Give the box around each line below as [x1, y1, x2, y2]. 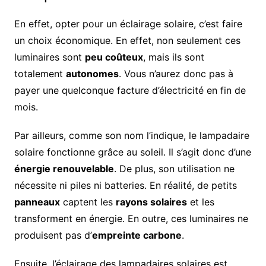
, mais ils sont [142, 51, 204, 64]
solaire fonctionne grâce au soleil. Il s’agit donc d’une [14, 146, 251, 159]
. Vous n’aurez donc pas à [118, 68, 233, 80]
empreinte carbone [91, 229, 182, 242]
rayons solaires [115, 196, 187, 208]
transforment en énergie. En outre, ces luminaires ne [14, 213, 248, 225]
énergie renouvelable [14, 163, 114, 175]
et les [186, 196, 214, 208]
